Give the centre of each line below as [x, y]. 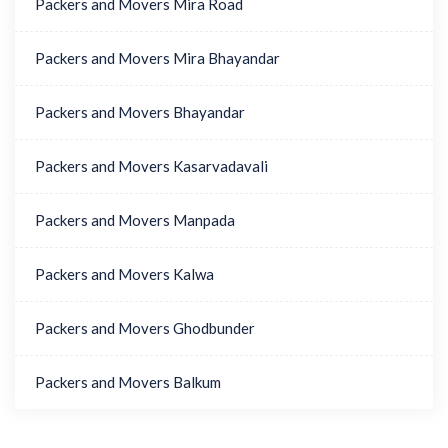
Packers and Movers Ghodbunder [145, 328]
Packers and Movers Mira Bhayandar [157, 58]
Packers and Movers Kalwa [124, 274]
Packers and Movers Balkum [128, 382]
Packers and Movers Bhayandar [140, 112]
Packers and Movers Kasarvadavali [151, 166]
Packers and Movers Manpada [135, 220]
